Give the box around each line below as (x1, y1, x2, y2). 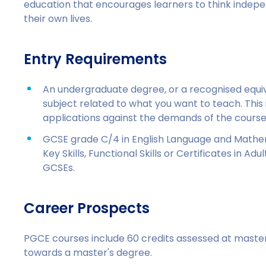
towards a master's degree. (24, 246, 153, 259)
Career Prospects (24, 198, 150, 218)
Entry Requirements (24, 49, 167, 69)
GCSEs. (43, 161, 75, 175)
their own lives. (24, 12, 93, 26)
